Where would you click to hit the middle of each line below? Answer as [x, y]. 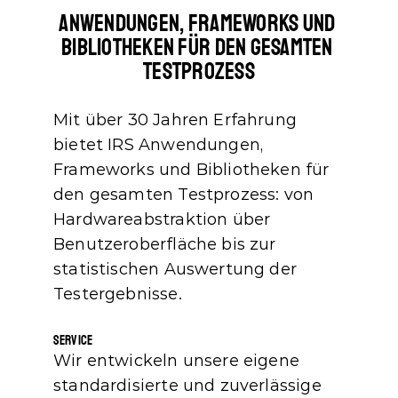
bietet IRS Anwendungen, [159, 145]
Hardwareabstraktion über [162, 219]
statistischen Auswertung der [175, 269]
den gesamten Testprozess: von [184, 195]
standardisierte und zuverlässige [187, 386]
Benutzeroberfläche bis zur [165, 244]
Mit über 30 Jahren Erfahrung [175, 120]
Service [73, 341]
